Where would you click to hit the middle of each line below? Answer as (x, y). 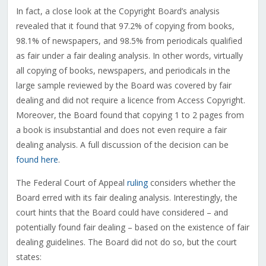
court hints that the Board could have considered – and (122, 213)
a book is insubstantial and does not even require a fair (121, 130)
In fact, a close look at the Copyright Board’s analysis (118, 11)
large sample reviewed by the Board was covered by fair (123, 85)
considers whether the (191, 183)
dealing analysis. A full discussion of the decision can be (122, 145)
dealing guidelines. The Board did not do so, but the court (126, 242)
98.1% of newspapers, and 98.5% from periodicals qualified (129, 41)
